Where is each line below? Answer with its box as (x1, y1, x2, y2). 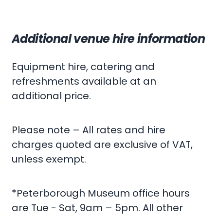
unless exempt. (12, 152, 86, 166)
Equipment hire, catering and (12, 60, 155, 74)
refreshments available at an (12, 74, 156, 89)
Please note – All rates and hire (12, 123, 165, 137)
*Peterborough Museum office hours (12, 186, 190, 200)
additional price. (12, 89, 91, 103)
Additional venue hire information (12, 31, 205, 47)
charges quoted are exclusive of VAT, (12, 138, 193, 152)
